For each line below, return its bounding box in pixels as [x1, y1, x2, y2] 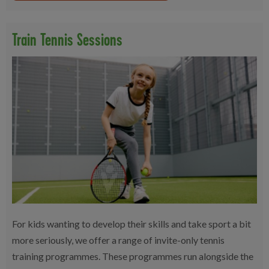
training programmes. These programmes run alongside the [12, 250, 253, 262]
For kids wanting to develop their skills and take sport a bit [12, 217, 251, 229]
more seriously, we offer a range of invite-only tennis [12, 234, 225, 246]
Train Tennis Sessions [12, 29, 122, 49]
